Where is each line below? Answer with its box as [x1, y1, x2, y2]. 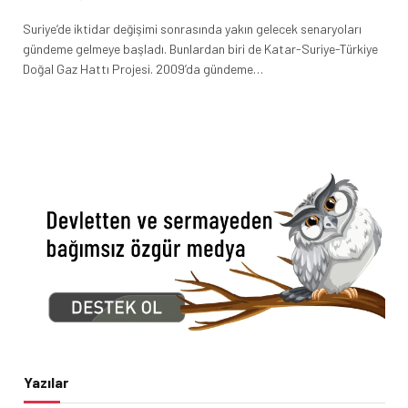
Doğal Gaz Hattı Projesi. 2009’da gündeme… [23, 60, 263, 76]
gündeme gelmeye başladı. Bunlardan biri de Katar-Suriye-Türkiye [23, 40, 378, 56]
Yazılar [24, 372, 68, 391]
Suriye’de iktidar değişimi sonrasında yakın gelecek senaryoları [23, 20, 362, 36]
